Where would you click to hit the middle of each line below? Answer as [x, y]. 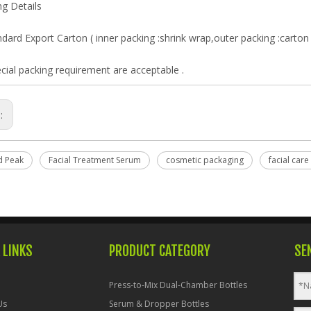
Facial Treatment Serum [95, 160]
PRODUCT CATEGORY [160, 251]
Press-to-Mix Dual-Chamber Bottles [178, 285]
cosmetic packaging [205, 160]
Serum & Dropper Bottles [159, 303]
